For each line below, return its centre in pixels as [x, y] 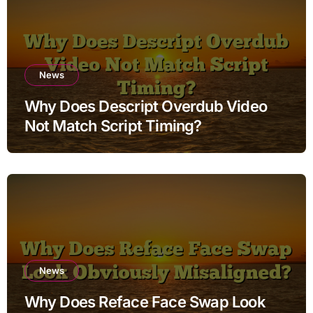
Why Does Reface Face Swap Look [145, 301]
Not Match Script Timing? [113, 125]
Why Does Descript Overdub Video [146, 106]
